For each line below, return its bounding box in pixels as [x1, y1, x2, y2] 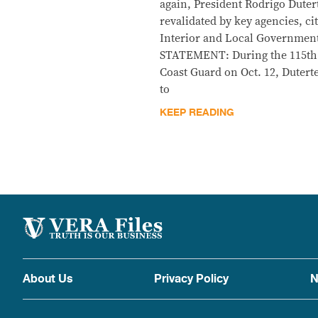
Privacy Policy [154, 270, 229, 288]
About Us [23, 270, 73, 288]
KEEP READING [160, 104, 235, 121]
